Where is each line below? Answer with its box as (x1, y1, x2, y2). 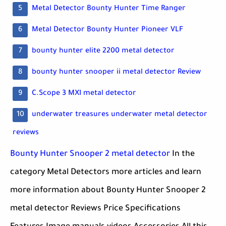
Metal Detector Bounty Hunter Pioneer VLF (32, 26, 183, 35)
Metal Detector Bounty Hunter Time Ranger (32, 5, 186, 14)
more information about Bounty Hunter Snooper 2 (10, 186, 206, 196)
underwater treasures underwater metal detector (32, 111, 207, 120)
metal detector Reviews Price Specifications (10, 204, 181, 214)
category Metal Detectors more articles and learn (10, 168, 201, 178)
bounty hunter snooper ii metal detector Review (32, 69, 201, 77)
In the (170, 150, 195, 159)
